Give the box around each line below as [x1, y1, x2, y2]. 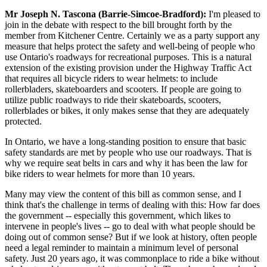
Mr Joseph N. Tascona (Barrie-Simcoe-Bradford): [5, 8, 206, 19]
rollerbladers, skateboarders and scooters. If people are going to [5, 83, 241, 94]
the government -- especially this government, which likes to [5, 210, 231, 221]
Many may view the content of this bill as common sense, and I [5, 188, 241, 199]
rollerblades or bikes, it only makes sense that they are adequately [5, 105, 249, 116]
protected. [5, 116, 42, 126]
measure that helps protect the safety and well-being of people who [5, 41, 255, 51]
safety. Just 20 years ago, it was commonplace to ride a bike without [5, 253, 259, 263]
